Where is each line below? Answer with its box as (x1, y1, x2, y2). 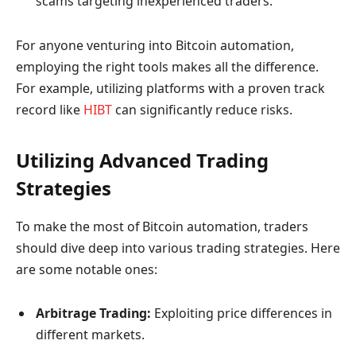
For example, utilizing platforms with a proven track (16, 79, 325, 97)
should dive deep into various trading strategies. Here (16, 238, 340, 257)
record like (16, 100, 83, 118)
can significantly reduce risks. (112, 100, 292, 118)
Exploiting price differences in (151, 304, 332, 323)
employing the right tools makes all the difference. (16, 57, 319, 75)
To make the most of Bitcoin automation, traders (16, 217, 308, 235)
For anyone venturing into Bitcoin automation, (16, 36, 294, 54)
